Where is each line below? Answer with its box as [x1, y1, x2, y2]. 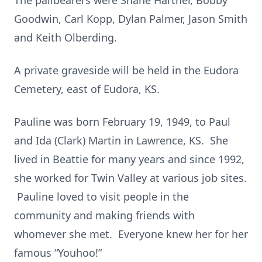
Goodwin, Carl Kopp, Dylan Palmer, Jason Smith [14, 12, 247, 26]
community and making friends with [14, 208, 195, 222]
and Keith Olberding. [14, 30, 117, 44]
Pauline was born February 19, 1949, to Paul [14, 115, 230, 129]
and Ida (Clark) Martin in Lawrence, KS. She [14, 133, 228, 147]
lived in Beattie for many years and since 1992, [14, 152, 244, 166]
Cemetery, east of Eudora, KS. [14, 82, 160, 96]
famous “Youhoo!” [14, 246, 102, 260]
